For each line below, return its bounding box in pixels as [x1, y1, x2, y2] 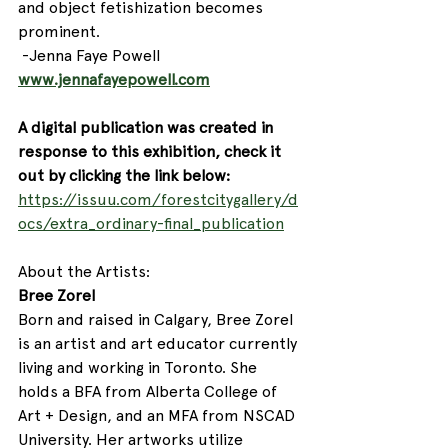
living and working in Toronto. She [18, 358, 261, 378]
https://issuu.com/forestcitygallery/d [18, 190, 298, 210]
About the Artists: [18, 262, 150, 282]
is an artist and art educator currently [18, 334, 301, 354]
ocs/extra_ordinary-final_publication [18, 214, 284, 234]
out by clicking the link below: [18, 166, 234, 186]
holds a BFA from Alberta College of [18, 382, 281, 402]
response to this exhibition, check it [18, 142, 285, 162]
